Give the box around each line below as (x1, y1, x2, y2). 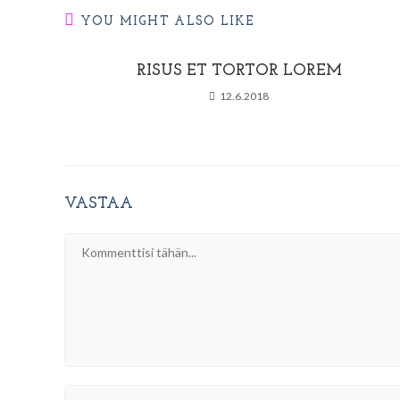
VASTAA (64, 196, 133, 212)
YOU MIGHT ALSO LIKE (80, 15, 255, 29)
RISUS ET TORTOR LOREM (136, 62, 342, 79)
